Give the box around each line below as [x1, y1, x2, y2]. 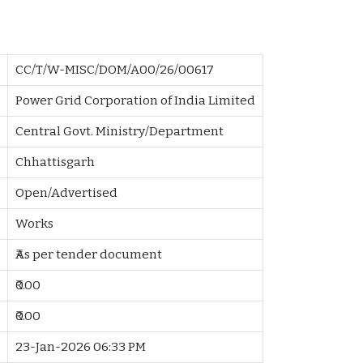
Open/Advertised [15, 186, 118, 201]
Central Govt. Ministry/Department [15, 124, 224, 139]
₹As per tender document [15, 247, 163, 263]
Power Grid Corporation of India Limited [15, 93, 256, 109]
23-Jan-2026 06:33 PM [15, 340, 147, 355]
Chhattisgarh [15, 155, 96, 170]
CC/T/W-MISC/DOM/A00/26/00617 [15, 62, 215, 78]
